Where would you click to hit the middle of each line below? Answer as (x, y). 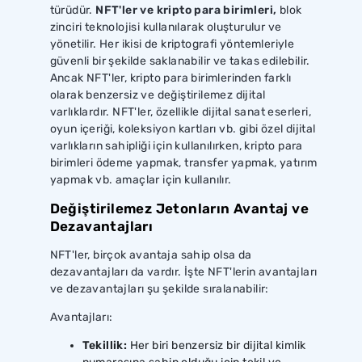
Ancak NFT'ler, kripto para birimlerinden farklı (170, 78)
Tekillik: (105, 345)
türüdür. (73, 10)
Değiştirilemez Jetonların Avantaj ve (179, 208)
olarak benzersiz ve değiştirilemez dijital (158, 95)
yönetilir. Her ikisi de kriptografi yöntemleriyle (172, 44)
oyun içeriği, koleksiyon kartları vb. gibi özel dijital (183, 128)
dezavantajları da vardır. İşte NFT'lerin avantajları (183, 271)
